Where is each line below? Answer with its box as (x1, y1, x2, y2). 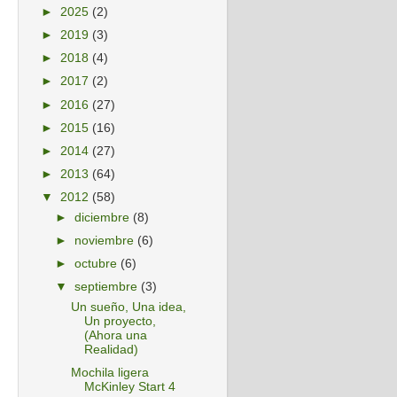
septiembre (74, 280, 142, 294)
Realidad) (83, 342, 138, 356)
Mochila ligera (70, 366, 149, 379)
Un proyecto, (83, 314, 156, 328)
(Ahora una (83, 328, 147, 342)
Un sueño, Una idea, (70, 300, 186, 314)
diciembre (74, 210, 134, 224)
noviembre (74, 233, 138, 247)
